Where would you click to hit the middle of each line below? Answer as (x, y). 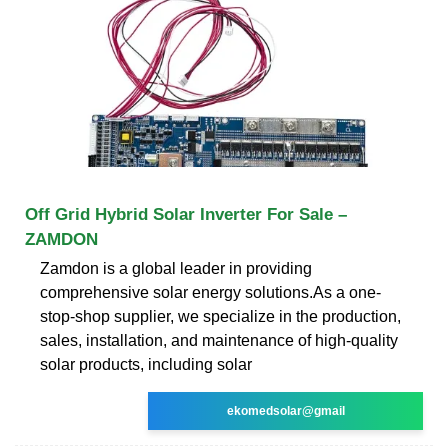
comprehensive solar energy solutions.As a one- (210, 292)
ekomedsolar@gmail (285, 410)
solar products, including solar (146, 364)
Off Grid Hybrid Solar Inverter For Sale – (186, 214)
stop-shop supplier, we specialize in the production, (220, 316)
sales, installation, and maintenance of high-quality (219, 340)
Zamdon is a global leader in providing (176, 268)
